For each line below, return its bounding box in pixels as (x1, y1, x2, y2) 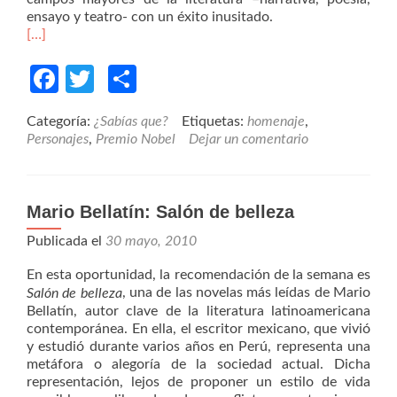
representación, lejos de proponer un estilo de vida (27, 374, 370, 389)
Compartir (136, 65, 263, 93)
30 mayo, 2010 (105, 234, 197, 248)
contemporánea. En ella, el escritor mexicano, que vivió (27, 321, 370, 336)
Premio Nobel (96, 132, 175, 146)
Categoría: (27, 114, 94, 128)
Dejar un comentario (189, 132, 308, 146)
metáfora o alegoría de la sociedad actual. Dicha (27, 356, 370, 371)
